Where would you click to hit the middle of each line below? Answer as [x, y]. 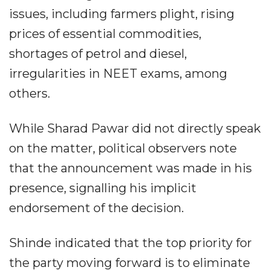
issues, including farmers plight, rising [122, 14]
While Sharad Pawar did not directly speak [135, 129]
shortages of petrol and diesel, [98, 54]
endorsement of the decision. [96, 208]
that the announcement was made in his [130, 168]
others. [30, 94]
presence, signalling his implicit [103, 188]
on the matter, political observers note [123, 149]
